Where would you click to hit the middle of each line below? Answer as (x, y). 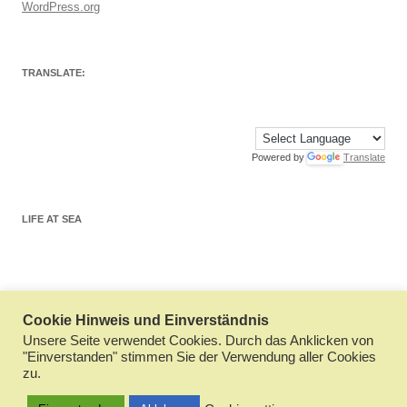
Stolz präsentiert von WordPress (225, 329)
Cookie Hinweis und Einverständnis (146, 320)
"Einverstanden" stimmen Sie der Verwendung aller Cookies (199, 357)
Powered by (279, 157)
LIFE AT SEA (52, 219)
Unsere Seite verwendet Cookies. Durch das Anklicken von (198, 341)
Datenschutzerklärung (76, 329)
